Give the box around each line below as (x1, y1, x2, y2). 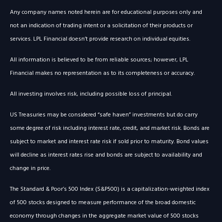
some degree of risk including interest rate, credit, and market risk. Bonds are (10, 123, 210, 134)
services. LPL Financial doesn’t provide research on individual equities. (10, 34, 190, 45)
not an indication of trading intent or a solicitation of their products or (10, 21, 193, 31)
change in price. (10, 164, 51, 174)
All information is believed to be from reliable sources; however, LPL (10, 55, 188, 65)
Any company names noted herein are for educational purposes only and (10, 7, 202, 18)
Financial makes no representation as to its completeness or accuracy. (10, 68, 195, 79)
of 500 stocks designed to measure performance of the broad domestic (10, 198, 196, 208)
